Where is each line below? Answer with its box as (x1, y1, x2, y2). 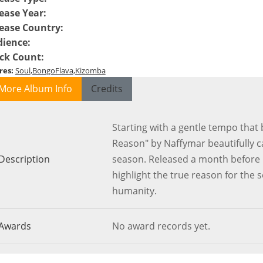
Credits (90, 82, 123, 96)
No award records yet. (112, 220, 210, 233)
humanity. (112, 184, 157, 198)
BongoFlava (32, 65, 73, 76)
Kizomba (75, 65, 106, 76)
